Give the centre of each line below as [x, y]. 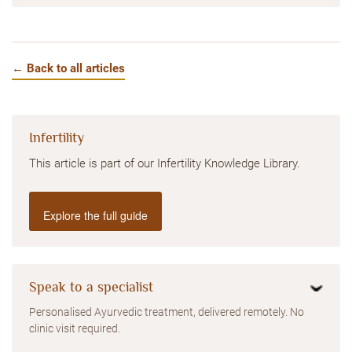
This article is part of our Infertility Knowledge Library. [165, 164]
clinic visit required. [75, 328]
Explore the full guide [95, 215]
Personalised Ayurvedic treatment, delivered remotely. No [167, 312]
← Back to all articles [68, 68]
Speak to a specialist [91, 287]
